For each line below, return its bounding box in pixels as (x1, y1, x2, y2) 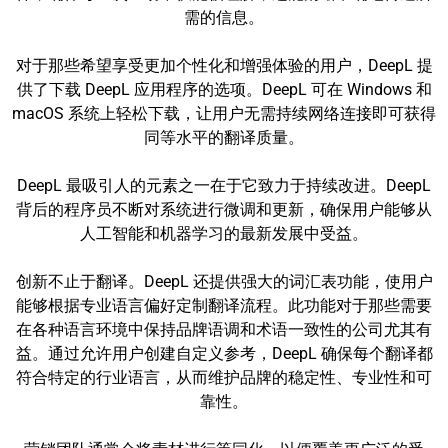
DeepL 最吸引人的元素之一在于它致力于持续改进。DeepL (17, 176, 431, 195)
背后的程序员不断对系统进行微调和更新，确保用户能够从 (16, 200, 432, 219)
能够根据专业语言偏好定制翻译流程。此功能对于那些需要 (16, 296, 432, 315)
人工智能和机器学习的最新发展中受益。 (80, 224, 368, 243)
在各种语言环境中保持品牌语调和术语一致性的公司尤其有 (16, 320, 432, 339)
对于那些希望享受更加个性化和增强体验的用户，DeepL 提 (15, 56, 433, 75)
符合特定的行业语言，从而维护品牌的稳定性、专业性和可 (16, 368, 432, 387)
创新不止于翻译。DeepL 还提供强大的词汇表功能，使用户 (15, 272, 433, 291)
